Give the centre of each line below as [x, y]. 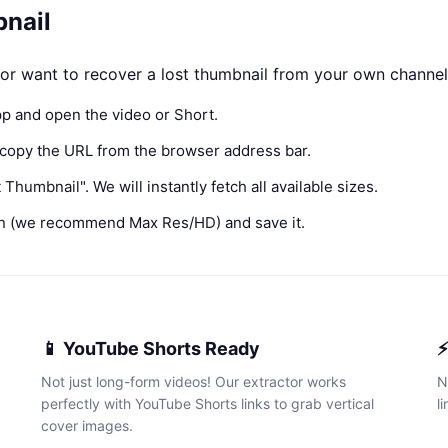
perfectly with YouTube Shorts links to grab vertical [207, 403]
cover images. [87, 425]
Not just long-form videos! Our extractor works [193, 381]
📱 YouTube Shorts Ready [150, 348]
